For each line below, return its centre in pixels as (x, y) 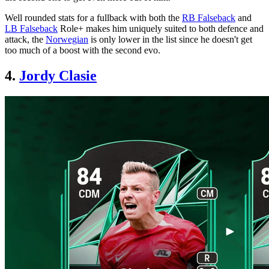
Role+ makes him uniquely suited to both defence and (161, 29)
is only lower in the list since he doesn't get (170, 40)
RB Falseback (209, 18)
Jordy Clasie (58, 76)
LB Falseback (31, 29)
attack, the (25, 40)
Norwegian (67, 40)
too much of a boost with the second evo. (83, 50)
